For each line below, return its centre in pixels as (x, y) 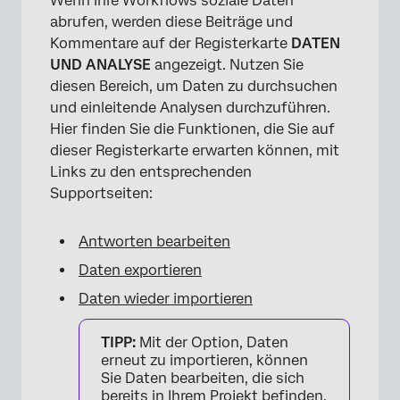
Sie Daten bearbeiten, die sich (203, 379)
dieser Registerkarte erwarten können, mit (195, 151)
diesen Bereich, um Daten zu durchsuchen (194, 87)
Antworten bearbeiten (154, 242)
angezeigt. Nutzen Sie (227, 65)
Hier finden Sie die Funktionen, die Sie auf (192, 129)
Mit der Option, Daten (212, 343)
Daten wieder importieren (166, 299)
